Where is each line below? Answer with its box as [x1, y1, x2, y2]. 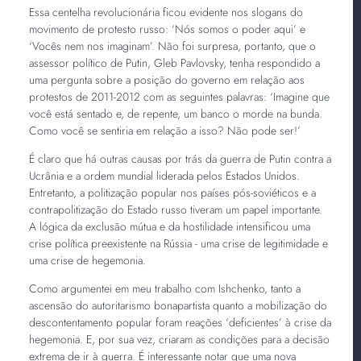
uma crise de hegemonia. [28, 251, 146, 268]
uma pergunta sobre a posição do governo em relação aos [28, 71, 305, 88]
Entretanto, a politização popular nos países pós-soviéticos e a [28, 184, 316, 201]
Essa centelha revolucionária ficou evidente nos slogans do [28, 3, 303, 20]
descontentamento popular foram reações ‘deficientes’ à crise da [28, 313, 331, 330]
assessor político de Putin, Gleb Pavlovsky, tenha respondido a [28, 54, 320, 71]
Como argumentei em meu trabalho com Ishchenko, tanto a [28, 280, 301, 297]
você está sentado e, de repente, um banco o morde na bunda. [28, 105, 322, 122]
